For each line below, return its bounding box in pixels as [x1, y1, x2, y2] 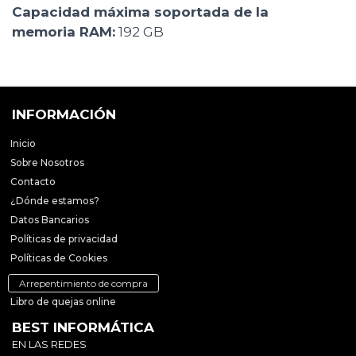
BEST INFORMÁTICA [12, 319, 154, 336]
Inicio [10, 137, 36, 150]
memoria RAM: [12, 24, 115, 41]
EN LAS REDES [12, 339, 87, 351]
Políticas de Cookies [10, 252, 107, 265]
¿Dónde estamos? [10, 195, 99, 207]
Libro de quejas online [10, 296, 116, 308]
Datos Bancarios [10, 214, 89, 226]
